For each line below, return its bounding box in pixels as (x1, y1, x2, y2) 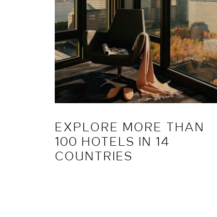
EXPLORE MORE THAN (55, 123, 204, 134)
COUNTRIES (55, 152, 133, 163)
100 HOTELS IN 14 (55, 137, 170, 149)
